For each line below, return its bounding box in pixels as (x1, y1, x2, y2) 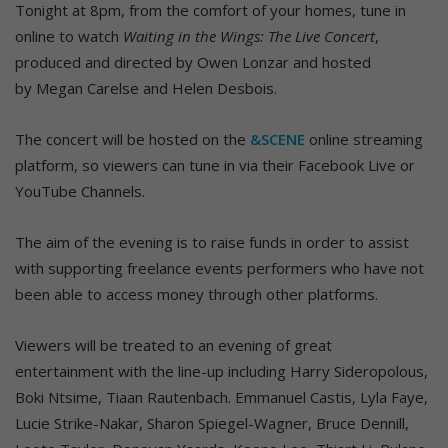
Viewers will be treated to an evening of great (15, 334, 332, 355)
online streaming (305, 128, 423, 149)
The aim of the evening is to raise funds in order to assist (15, 231, 409, 252)
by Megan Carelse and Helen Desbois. (15, 77, 277, 98)
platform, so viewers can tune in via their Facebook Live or (15, 154, 415, 175)
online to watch (15, 25, 123, 46)
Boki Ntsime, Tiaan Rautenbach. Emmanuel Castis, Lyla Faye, (15, 386, 428, 407)
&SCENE (250, 128, 305, 149)
